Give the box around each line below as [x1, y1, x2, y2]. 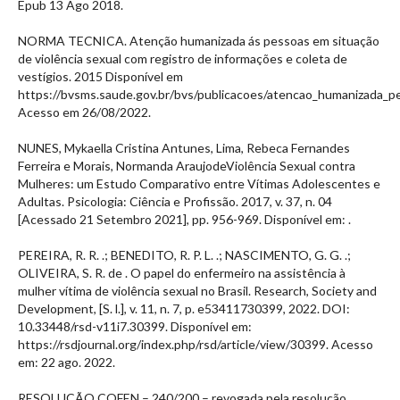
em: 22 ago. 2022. [18, 354, 115, 370]
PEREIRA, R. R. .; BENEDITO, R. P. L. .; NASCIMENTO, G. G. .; [18, 246, 351, 262]
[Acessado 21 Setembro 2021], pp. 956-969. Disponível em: [18, 211, 348, 227]
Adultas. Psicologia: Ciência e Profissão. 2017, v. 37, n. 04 [18, 193, 332, 209]
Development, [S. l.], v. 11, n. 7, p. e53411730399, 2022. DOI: [18, 300, 350, 316]
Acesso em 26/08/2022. [18, 104, 151, 120]
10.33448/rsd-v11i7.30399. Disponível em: [18, 318, 252, 334]
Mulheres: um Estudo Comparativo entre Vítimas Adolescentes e [18, 175, 380, 191]
